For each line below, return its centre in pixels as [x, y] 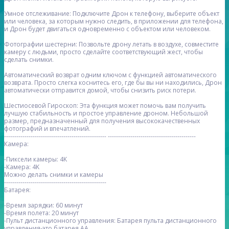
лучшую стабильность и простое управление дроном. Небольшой [106, 113]
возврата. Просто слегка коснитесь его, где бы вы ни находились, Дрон [113, 83]
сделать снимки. [29, 60]
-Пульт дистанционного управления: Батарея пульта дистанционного [110, 221]
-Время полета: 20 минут [41, 213]
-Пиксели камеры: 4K [36, 159]
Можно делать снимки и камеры [54, 175]
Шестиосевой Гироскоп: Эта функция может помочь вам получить [105, 106]
